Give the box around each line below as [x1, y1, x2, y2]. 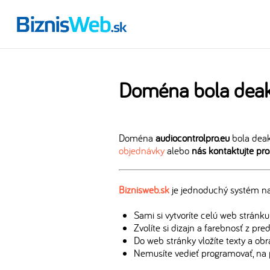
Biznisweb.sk [119, 183, 169, 196]
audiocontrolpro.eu [155, 131, 230, 144]
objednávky [119, 144, 165, 157]
